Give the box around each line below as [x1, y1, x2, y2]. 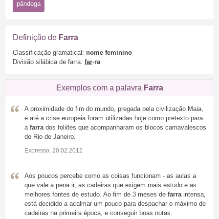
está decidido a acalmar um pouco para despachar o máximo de [24, 200, 206, 208]
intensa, [181, 191, 206, 198]
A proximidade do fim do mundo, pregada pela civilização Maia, [24, 105, 203, 113]
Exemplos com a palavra [56, 84, 144, 92]
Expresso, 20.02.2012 [24, 147, 83, 154]
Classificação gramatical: [13, 49, 86, 57]
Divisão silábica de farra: [13, 58, 85, 66]
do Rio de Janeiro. [24, 133, 76, 141]
